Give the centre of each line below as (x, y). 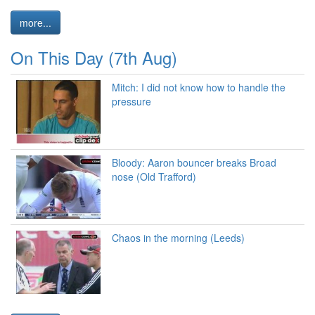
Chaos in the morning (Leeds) (178, 238)
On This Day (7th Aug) (94, 58)
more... (36, 23)
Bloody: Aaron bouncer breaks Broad (194, 163)
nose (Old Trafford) (154, 177)
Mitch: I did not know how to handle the (199, 88)
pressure (131, 102)
